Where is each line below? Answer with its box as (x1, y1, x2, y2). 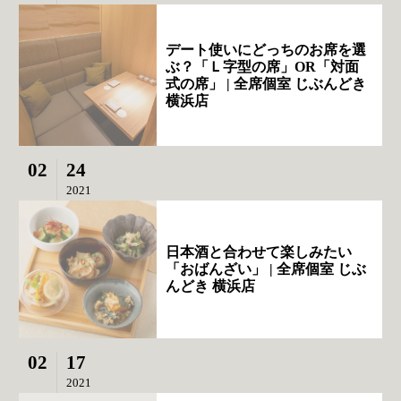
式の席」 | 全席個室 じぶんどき (166, 75, 367, 91)
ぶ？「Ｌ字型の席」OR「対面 (166, 58, 360, 74)
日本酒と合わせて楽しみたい (166, 244, 353, 260)
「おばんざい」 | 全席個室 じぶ (166, 261, 367, 277)
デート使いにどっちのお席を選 (166, 41, 367, 57)
